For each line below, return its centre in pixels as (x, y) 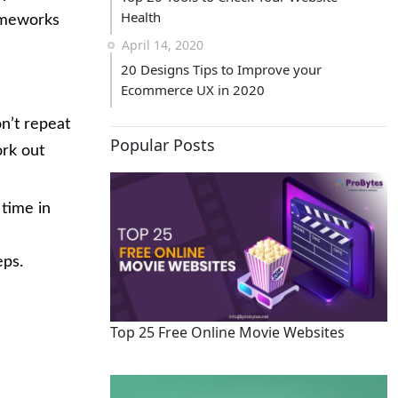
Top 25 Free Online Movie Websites (227, 332)
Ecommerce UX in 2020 (193, 90)
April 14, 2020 (163, 45)
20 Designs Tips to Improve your (221, 69)
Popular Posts (163, 145)
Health (141, 17)
